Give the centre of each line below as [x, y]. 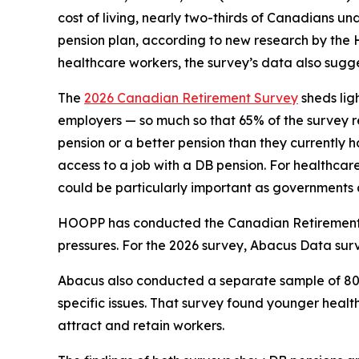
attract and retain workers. [141, 326]
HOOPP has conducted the [143, 223]
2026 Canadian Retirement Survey [191, 98]
